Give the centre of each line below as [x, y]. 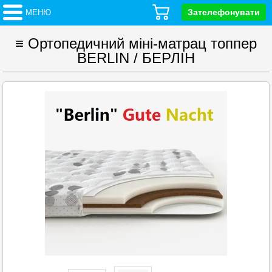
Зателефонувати [224, 12]
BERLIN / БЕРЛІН [136, 58]
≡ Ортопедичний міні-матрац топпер [136, 43]
